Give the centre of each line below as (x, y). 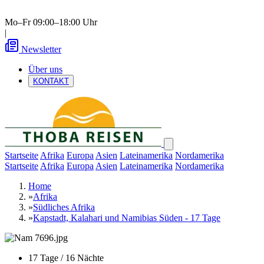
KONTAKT (51, 81)
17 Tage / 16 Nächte (66, 258)
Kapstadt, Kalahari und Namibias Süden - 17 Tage (127, 218)
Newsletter (41, 49)
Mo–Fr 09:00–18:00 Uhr (51, 22)
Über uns (45, 69)
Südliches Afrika (64, 207)
